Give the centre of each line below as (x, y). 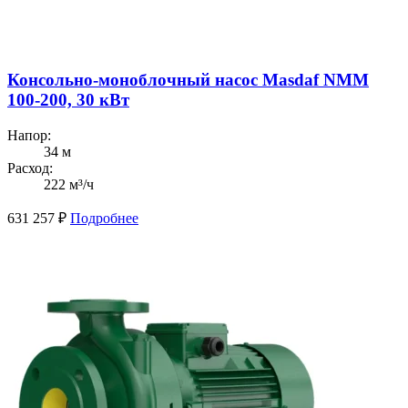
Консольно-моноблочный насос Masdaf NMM (188, 79)
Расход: (30, 168)
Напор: (29, 135)
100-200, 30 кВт (68, 99)
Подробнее (104, 218)
